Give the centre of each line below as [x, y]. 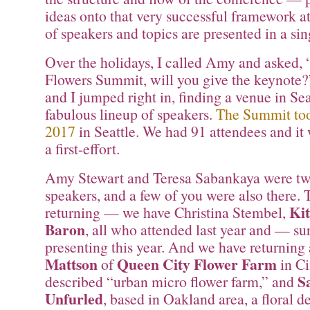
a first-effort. [82, 148]
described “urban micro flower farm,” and [171, 281]
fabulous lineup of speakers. [130, 113]
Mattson [71, 264]
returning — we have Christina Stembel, [167, 212]
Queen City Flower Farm [197, 264]
